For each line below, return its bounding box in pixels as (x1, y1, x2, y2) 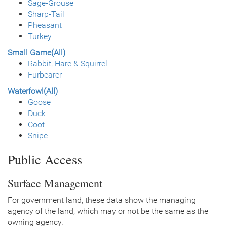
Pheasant (28, 20, 62, 30)
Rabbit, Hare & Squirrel (28, 58, 107, 68)
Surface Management (8, 175, 102, 191)
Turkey (28, 31, 52, 41)
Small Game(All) (8, 47, 65, 57)
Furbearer (28, 69, 62, 80)
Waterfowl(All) (8, 86, 58, 96)
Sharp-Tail (28, 9, 64, 19)
